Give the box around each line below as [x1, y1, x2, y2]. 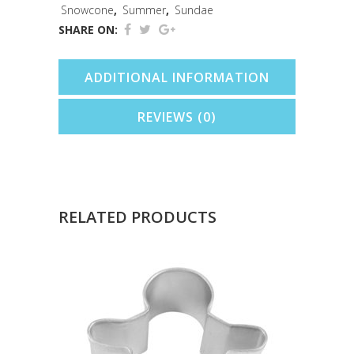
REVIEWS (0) [137, 108, 217, 126]
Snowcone [61, 2, 114, 17]
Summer [122, 2, 166, 17]
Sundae [175, 2, 213, 17]
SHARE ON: [58, 22, 118, 37]
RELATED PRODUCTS [58, 206, 217, 228]
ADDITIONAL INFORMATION [85, 69, 269, 86]
